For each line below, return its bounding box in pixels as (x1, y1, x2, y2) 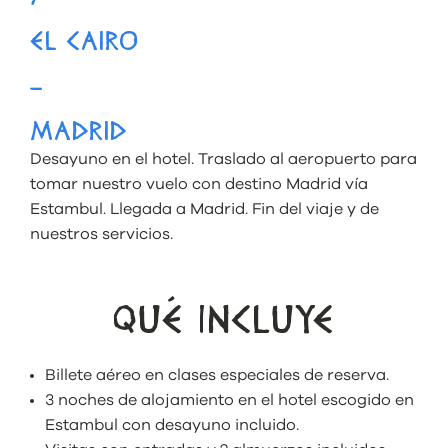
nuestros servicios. (30, 225, 173, 242)
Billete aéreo (45, 366, 141, 383)
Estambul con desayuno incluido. (45, 416, 299, 433)
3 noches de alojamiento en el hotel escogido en (45, 391, 414, 408)
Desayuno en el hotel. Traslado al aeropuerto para (30, 150, 417, 167)
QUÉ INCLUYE (112, 295, 336, 351)
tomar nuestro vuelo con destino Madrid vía (30, 175, 368, 192)
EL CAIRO (30, 25, 140, 62)
